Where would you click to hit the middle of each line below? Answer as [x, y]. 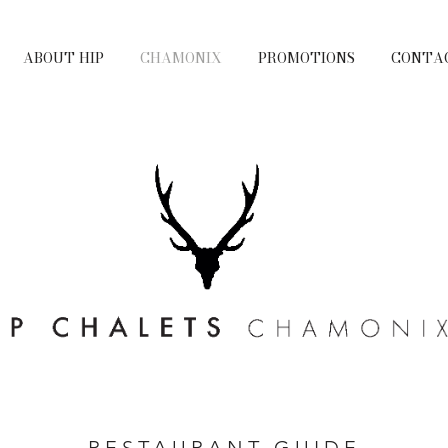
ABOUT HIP [63, 58]
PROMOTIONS [306, 58]
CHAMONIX [181, 58]
